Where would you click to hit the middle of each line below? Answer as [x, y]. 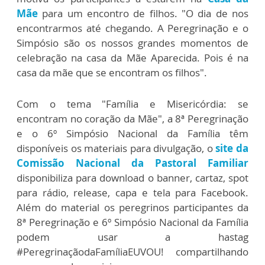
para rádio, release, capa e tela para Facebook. [132, 193]
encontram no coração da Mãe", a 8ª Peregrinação [132, 119]
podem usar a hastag [132, 237]
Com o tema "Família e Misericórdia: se [132, 104]
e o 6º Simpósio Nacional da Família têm [132, 133]
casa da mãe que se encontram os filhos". [112, 72]
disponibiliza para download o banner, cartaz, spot [132, 178]
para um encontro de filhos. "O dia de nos [146, 13]
